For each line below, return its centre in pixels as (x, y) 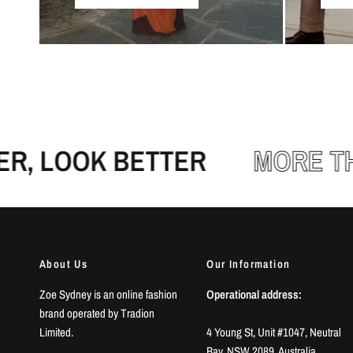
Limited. (56, 332)
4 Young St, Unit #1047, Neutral (274, 332)
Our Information (249, 264)
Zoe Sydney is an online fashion (109, 294)
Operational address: (255, 294)
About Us (64, 264)
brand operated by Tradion (97, 313)
